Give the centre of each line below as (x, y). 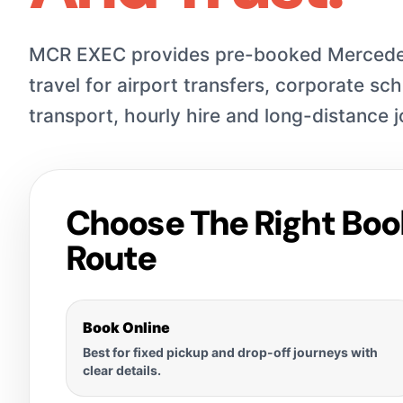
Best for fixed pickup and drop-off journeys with (230, 352)
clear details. (122, 370)
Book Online (126, 327)
